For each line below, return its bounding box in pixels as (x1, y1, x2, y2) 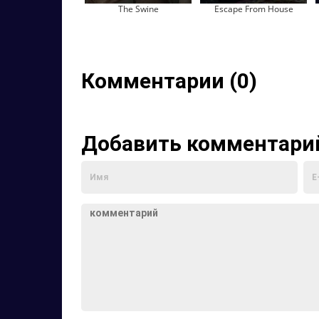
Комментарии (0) (81, 68, 257, 93)
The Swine (117, 3, 159, 15)
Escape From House (214, 3, 293, 15)
